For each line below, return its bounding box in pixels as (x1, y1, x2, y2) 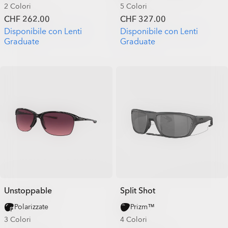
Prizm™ (130, 202, 155, 212)
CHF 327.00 (120, 13, 166, 25)
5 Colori (120, 1, 147, 11)
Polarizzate (14, 202, 48, 212)
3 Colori (4, 215, 31, 224)
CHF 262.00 (4, 13, 50, 25)
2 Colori (4, 1, 31, 11)
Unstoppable (4, 185, 52, 196)
